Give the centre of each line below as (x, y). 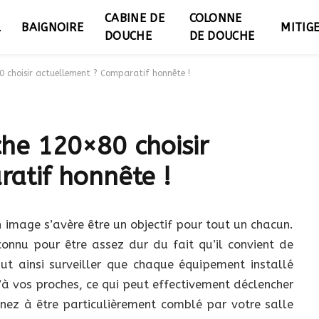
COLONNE (215, 18)
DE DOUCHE (222, 36)
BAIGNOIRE (53, 27)
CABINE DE (135, 18)
